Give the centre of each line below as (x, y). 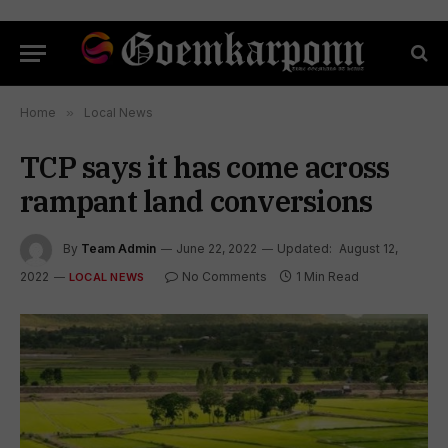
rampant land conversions (196, 201)
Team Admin (118, 249)
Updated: (304, 249)
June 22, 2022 (216, 249)
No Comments (225, 276)
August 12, (368, 249)
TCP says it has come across (205, 167)
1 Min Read (328, 276)
